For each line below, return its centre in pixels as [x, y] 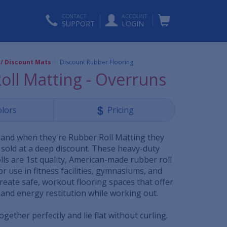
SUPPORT [78, 24]
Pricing [120, 110]
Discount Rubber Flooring [97, 62]
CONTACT [74, 16]
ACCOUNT [135, 16]
